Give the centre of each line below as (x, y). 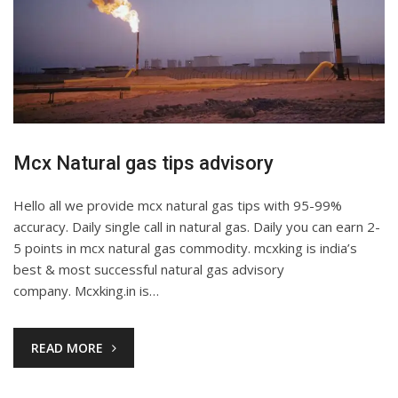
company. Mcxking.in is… (86, 290)
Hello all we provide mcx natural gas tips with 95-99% (178, 205)
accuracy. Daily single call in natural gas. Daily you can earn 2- (197, 226)
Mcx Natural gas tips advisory (143, 163)
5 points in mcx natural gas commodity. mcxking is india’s (185, 247)
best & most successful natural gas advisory (149, 269)
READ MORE (67, 347)
